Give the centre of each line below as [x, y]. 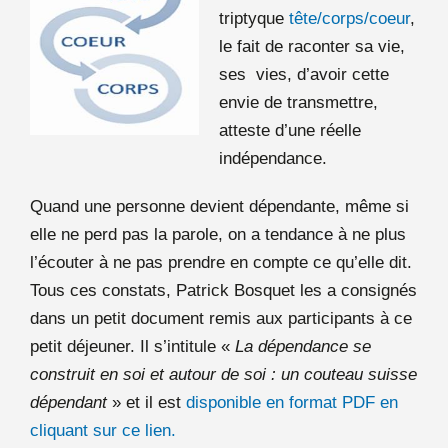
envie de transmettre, [298, 102]
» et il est [146, 402]
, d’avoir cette [338, 74]
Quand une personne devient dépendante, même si [219, 206]
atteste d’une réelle [290, 130]
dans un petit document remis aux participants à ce [221, 318]
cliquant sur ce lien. [103, 430]
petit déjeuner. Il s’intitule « [132, 346]
